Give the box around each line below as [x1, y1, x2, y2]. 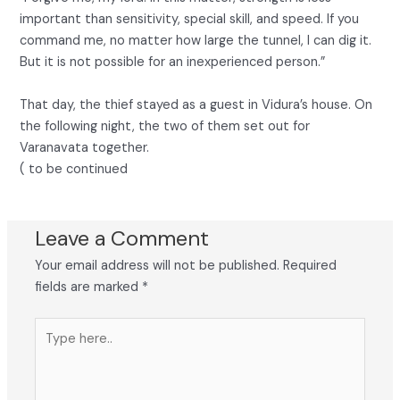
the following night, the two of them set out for [20, 117, 311, 135]
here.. [34, 340, 68, 358]
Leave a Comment [35, 224, 210, 253]
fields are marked [35, 279, 143, 296]
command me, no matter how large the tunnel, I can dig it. [20, 31, 372, 49]
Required [283, 257, 337, 275]
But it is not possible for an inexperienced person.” [20, 53, 326, 71]
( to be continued [20, 160, 129, 178]
